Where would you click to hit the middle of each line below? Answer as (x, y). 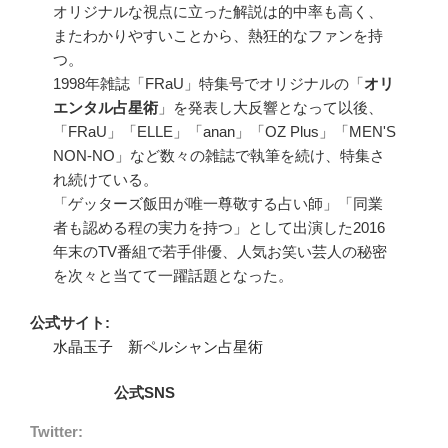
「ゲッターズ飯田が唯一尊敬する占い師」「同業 (217, 204)
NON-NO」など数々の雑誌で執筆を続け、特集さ (218, 156)
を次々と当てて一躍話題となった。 (172, 276)
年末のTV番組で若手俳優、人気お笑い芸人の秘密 (219, 252)
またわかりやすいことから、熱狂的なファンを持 (217, 36)
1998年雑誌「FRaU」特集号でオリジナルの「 (208, 84)
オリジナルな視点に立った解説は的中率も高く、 (217, 12)
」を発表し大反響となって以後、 (270, 108)
